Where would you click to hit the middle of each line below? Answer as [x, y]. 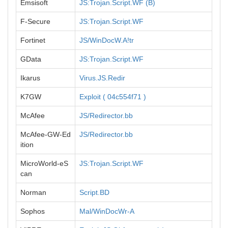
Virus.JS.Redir [102, 78]
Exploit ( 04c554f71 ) [113, 97]
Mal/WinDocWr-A [107, 211]
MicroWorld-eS [44, 163]
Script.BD [94, 192]
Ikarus [30, 78]
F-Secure [35, 21]
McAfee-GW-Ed [46, 134]
